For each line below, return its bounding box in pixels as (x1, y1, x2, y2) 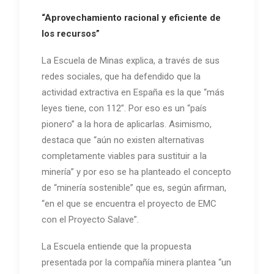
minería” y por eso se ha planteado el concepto (42, 166, 231, 178)
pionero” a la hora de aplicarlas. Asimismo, (42, 119, 212, 130)
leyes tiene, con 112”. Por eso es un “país (42, 103, 207, 114)
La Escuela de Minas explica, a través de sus (42, 55, 220, 67)
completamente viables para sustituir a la (42, 150, 207, 162)
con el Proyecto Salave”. (42, 214, 139, 226)
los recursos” (42, 28, 100, 40)
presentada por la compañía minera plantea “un (42, 257, 231, 268)
